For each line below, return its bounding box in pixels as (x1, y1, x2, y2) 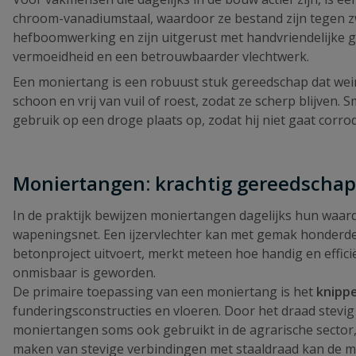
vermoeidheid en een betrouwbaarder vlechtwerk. (13, 48, 309, 66)
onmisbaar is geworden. (13, 264, 156, 282)
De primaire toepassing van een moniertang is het (13, 283, 316, 301)
